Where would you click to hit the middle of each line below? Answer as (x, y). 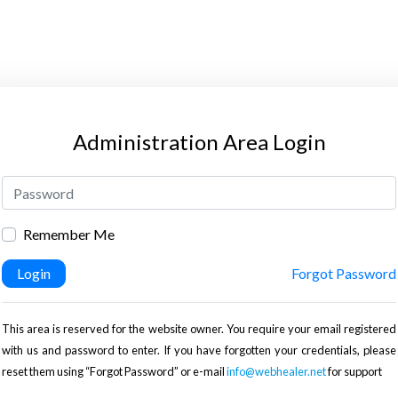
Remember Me (69, 234)
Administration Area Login (199, 142)
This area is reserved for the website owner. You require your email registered (199, 328)
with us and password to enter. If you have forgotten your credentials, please (199, 350)
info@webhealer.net (276, 371)
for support (354, 371)
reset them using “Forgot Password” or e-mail (114, 371)
